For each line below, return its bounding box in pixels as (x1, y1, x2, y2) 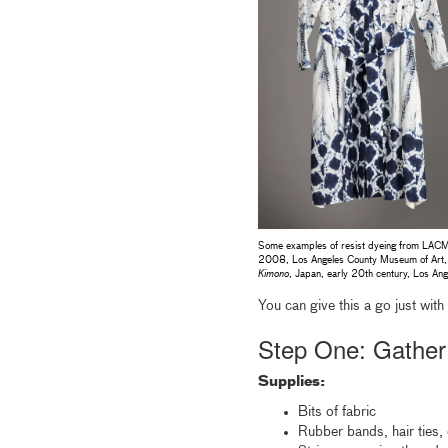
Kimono (257, 268, 289, 279)
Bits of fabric (297, 404, 376, 419)
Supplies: (257, 374, 325, 389)
